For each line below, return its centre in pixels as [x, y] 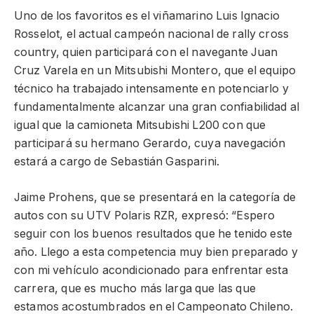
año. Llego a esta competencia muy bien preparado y [156, 252]
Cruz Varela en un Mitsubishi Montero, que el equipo [155, 71]
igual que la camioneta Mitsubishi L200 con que [140, 125]
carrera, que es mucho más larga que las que [135, 288]
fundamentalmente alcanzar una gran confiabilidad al [157, 107]
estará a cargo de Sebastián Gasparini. [117, 162]
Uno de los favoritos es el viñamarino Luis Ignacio [147, 16]
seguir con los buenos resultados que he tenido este [153, 233]
